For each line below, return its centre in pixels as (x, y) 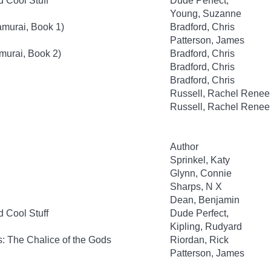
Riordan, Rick (199, 240)
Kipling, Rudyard (206, 227)
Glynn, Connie (201, 173)
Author (184, 147)
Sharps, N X (196, 187)
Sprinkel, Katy (200, 160)
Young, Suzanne (206, 14)
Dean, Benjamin (205, 200)
